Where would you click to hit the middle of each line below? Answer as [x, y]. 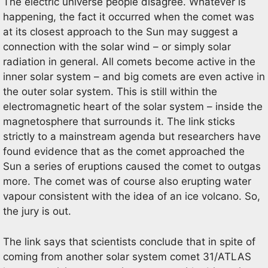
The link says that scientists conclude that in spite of [129, 241]
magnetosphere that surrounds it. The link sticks [119, 121]
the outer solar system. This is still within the [110, 92]
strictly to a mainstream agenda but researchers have [132, 136]
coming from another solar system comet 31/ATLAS [127, 256]
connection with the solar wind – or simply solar [117, 47]
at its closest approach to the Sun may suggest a [121, 32]
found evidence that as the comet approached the [124, 151]
